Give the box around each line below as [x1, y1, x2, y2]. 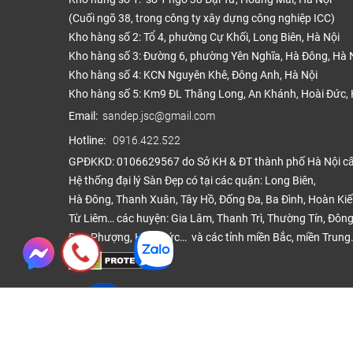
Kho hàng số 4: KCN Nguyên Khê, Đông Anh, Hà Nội [69, 69, 318, 83]
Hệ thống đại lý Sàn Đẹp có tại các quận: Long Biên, [69, 174, 316, 188]
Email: [69, 109, 102, 123]
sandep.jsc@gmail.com [102, 110, 215, 124]
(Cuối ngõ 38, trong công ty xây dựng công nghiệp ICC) [69, 12, 335, 26]
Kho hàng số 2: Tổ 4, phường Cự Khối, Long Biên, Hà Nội [69, 31, 340, 45]
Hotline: [69, 133, 113, 147]
